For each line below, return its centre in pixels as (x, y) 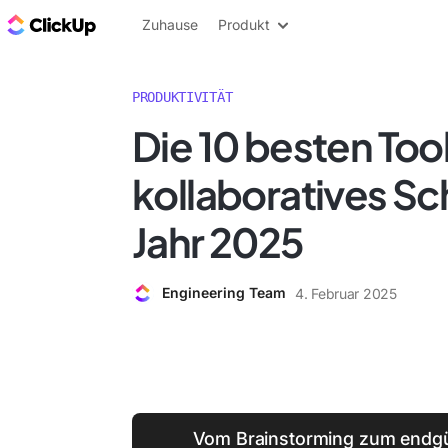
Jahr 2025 (218, 241)
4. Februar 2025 (346, 293)
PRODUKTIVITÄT (182, 97)
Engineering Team (224, 292)
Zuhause (170, 24)
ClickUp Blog (150, 24)
